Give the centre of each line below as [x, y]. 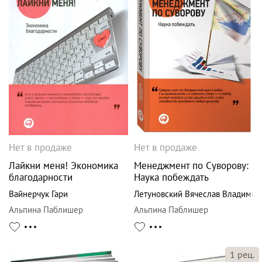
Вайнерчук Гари [38, 194]
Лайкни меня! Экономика [63, 165]
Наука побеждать [171, 177]
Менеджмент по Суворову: [191, 165]
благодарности [41, 177]
